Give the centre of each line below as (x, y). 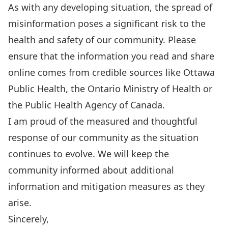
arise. (20, 203)
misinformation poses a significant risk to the (107, 23)
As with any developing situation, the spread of (110, 7)
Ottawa (199, 72)
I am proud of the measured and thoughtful (103, 121)
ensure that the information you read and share (111, 56)
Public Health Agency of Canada (94, 105)
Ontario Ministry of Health (144, 89)
